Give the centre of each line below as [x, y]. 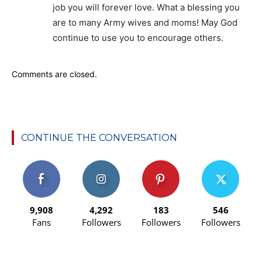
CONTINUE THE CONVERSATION [99, 137]
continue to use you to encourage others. [138, 37]
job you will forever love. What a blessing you [146, 7]
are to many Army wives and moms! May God [145, 22]
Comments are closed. [54, 74]
